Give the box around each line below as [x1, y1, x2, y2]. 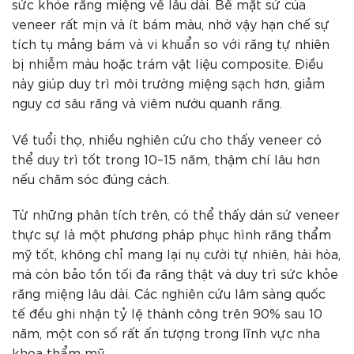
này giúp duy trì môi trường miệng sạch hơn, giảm [12, 73, 325, 91]
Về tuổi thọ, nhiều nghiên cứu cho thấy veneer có [12, 130, 322, 147]
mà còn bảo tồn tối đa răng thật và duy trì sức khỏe [12, 265, 338, 282]
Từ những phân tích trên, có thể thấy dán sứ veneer [12, 205, 340, 223]
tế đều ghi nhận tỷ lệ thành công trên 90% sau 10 [12, 304, 322, 322]
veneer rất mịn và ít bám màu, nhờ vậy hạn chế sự [12, 14, 330, 32]
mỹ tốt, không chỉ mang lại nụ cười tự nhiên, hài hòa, [12, 245, 341, 262]
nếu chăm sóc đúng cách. [12, 169, 169, 186]
